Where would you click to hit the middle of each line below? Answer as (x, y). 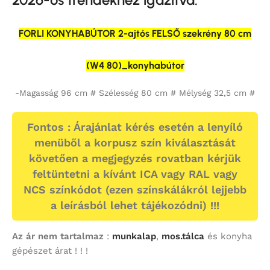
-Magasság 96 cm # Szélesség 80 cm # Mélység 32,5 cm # (135, 93)
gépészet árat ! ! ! (50, 250)
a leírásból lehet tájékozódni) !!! (135, 205)
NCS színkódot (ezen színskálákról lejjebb (135, 189)
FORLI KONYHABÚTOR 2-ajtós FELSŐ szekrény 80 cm (135, 33)
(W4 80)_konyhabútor (135, 65)
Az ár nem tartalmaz (58, 236)
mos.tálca (183, 236)
